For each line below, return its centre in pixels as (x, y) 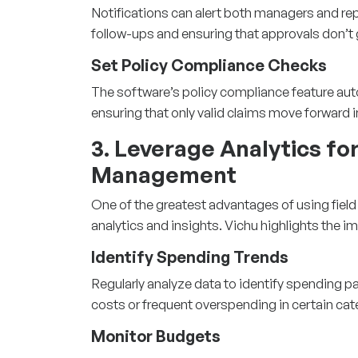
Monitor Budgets (156, 336)
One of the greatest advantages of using (211, 204)
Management (164, 174)
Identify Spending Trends (190, 257)
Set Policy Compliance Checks (209, 65)
